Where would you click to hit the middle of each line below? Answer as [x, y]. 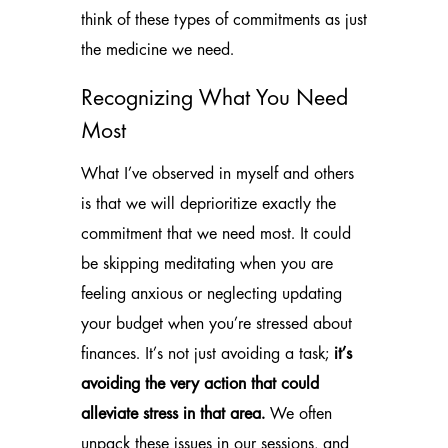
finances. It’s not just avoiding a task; [207, 354]
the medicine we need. [157, 50]
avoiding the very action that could [199, 384]
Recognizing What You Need [214, 99]
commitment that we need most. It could [215, 234]
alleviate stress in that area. [172, 414]
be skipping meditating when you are [206, 264]
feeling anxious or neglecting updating [211, 294]
